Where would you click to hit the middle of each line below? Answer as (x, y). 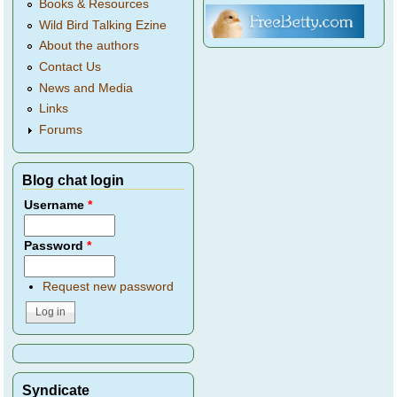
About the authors (90, 46)
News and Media (86, 88)
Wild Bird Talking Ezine (103, 25)
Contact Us (70, 67)
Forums (61, 130)
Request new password (108, 287)
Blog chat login (74, 180)
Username (56, 206)
